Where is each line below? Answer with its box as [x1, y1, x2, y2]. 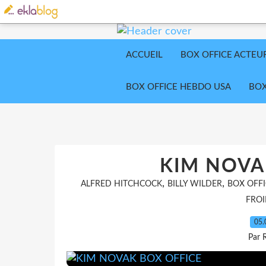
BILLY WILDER [167, 180, 222, 188]
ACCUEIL [126, 50, 163, 59]
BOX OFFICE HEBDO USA [126, 83, 231, 91]
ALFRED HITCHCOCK [80, 180, 162, 188]
